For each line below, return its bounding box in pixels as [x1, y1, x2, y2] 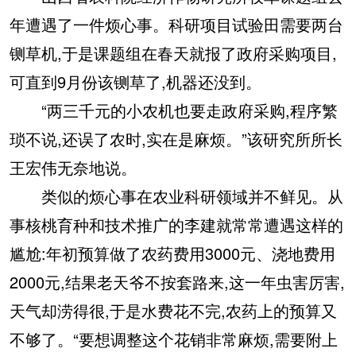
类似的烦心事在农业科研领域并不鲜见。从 [10, 184, 343, 208]
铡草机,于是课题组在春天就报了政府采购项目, [10, 41, 337, 65]
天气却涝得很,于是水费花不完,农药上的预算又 [10, 299, 337, 323]
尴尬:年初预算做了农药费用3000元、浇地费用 [10, 242, 335, 265]
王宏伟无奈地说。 [10, 156, 137, 180]
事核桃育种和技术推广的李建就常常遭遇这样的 [10, 213, 343, 237]
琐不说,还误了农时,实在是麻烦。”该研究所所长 [10, 127, 342, 151]
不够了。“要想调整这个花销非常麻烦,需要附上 [10, 327, 338, 351]
